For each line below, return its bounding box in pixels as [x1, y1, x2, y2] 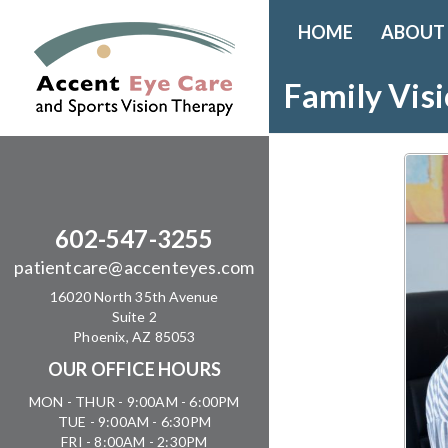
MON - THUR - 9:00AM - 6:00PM [29, 393, 240, 410]
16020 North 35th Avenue [50, 288, 219, 305]
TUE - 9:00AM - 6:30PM [57, 413, 211, 430]
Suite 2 [111, 308, 158, 325]
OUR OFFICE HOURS [47, 358, 221, 380]
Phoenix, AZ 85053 [73, 328, 196, 345]
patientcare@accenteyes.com [14, 256, 255, 278]
